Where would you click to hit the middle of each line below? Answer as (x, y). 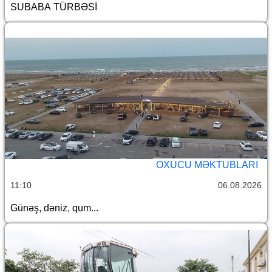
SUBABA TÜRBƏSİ (54, 7)
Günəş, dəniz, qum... (54, 208)
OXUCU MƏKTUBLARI (207, 165)
